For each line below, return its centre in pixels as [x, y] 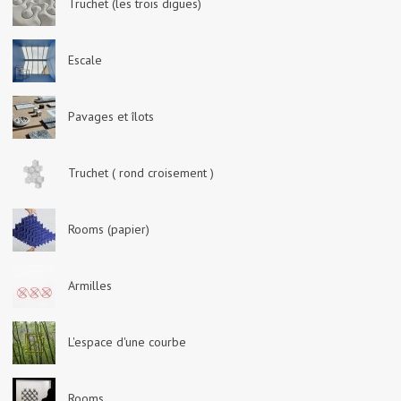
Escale [85, 60]
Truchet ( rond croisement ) [141, 173]
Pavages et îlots [111, 116]
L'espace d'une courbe [127, 342]
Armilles [90, 286]
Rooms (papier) [109, 229]
